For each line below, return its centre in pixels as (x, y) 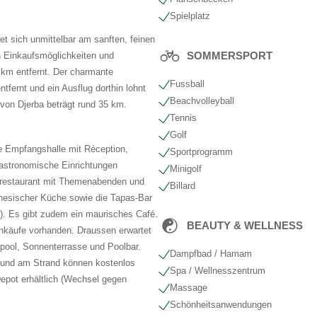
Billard (183, 186)
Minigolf (186, 169)
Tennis (183, 118)
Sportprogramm (201, 152)
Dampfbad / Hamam (211, 254)
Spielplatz (190, 16)
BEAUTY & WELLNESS (245, 225)
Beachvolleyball (202, 101)
